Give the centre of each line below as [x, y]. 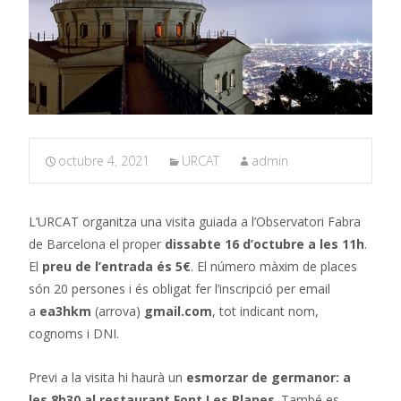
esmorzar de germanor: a [269, 378]
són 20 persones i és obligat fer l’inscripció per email [179, 289]
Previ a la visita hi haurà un [107, 378]
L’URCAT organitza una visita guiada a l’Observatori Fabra [195, 222]
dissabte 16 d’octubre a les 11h [264, 244]
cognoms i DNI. [74, 334]
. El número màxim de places [274, 267]
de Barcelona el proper [97, 244]
